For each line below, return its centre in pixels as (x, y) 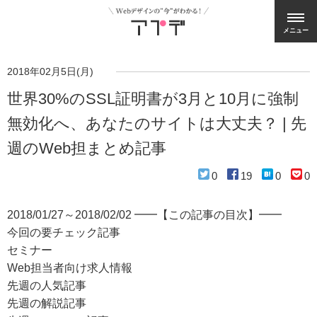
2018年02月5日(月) (50, 71)
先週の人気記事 (47, 286)
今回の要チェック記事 (64, 232)
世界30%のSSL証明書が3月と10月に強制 (153, 99)
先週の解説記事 (47, 303)
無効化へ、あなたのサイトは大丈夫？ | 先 (157, 123)
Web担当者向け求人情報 (70, 268)
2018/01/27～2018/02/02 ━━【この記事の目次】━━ (144, 215)
